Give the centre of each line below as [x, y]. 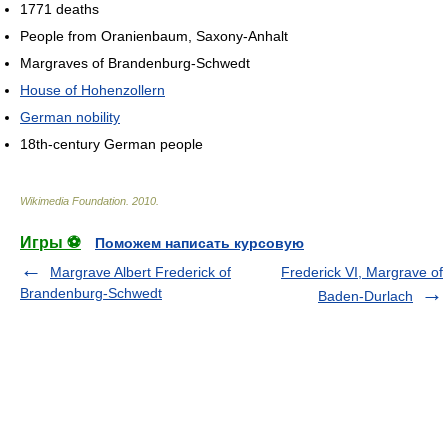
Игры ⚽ [50, 243]
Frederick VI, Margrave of [362, 272]
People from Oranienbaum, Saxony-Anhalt [154, 36]
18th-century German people [111, 144]
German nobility [70, 117]
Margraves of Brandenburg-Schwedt [135, 63]
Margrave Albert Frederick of [140, 272]
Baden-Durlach [365, 296]
